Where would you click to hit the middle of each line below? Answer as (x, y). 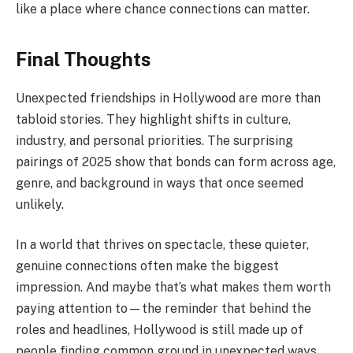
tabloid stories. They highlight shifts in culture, (153, 119)
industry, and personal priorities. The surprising (154, 140)
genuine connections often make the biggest (147, 266)
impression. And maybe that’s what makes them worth (173, 288)
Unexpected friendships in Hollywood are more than (168, 98)
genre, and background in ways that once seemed (160, 183)
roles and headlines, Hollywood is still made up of (160, 330)
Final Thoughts (83, 59)
